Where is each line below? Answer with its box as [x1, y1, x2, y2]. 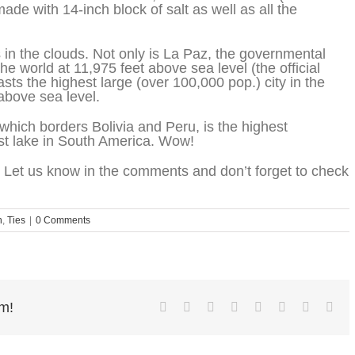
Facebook [166, 299, 216, 313]
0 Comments [36, 214, 90, 226]
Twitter [190, 299, 226, 313]
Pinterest [285, 299, 328, 313]
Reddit [214, 299, 247, 313]
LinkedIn [238, 299, 284, 313]
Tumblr [261, 299, 298, 313]
